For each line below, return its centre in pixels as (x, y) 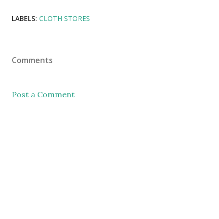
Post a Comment (43, 95)
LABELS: (24, 19)
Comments (32, 60)
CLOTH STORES (65, 19)
